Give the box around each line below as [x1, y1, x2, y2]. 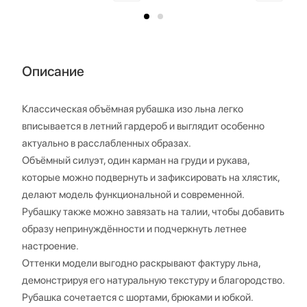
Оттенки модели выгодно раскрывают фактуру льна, [22, 256, 260, 269]
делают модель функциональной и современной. [22, 188, 245, 201]
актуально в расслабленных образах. [22, 136, 191, 149]
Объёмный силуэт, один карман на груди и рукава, [22, 153, 249, 167]
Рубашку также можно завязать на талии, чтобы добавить [22, 205, 284, 218]
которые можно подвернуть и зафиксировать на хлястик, [22, 171, 280, 184]
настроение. [22, 239, 79, 252]
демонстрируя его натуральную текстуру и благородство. [22, 273, 285, 286]
